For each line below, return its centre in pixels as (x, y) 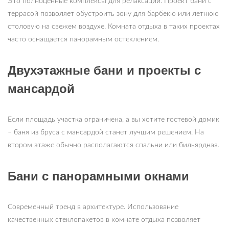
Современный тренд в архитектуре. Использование (93, 207)
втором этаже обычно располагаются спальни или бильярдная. (113, 145)
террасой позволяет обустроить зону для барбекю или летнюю (113, 14)
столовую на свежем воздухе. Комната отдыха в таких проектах (114, 27)
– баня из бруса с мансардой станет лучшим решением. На (106, 133)
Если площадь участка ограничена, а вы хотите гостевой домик (113, 120)
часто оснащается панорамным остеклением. (83, 40)
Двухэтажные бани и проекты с (104, 71)
